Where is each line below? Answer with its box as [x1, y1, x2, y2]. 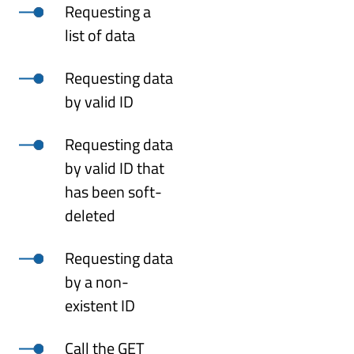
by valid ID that [65, 156, 165, 181]
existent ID [65, 293, 136, 318]
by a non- [65, 269, 130, 295]
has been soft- [65, 179, 163, 205]
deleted [65, 203, 116, 228]
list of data [65, 23, 136, 48]
